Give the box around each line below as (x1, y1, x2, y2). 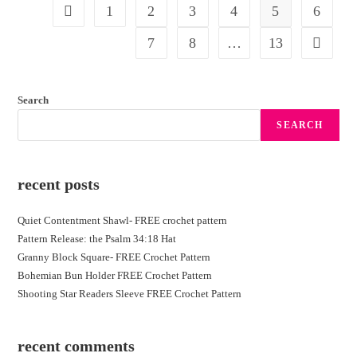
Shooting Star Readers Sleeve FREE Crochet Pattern (18, 287, 242, 300)
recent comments (18, 336, 135, 355)
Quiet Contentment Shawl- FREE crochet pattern (18, 214, 228, 226)
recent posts (18, 175, 100, 193)
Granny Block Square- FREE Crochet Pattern (18, 250, 211, 263)
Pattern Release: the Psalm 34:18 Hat (18, 232, 177, 245)
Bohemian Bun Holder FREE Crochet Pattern (18, 269, 213, 281)
